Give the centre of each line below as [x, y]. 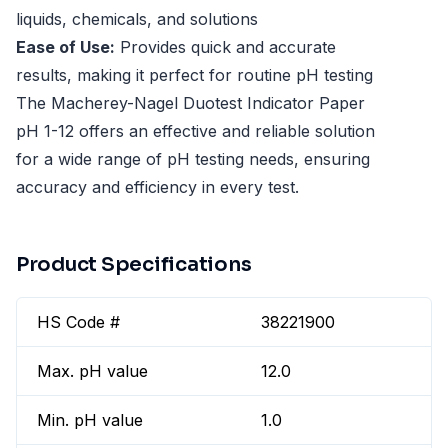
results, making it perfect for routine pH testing [194, 75]
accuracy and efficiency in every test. [157, 187]
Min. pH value [90, 420]
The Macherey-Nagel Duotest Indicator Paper [190, 103]
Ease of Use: [65, 47]
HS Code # [78, 322]
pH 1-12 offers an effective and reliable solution [195, 131]
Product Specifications [134, 265]
